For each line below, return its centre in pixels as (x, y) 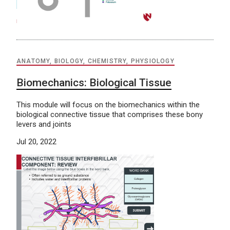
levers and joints (44, 124)
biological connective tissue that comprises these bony (110, 115)
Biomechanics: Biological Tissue (94, 83)
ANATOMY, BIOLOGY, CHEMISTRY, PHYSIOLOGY (95, 61)
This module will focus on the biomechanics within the (108, 105)
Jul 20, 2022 (36, 142)
